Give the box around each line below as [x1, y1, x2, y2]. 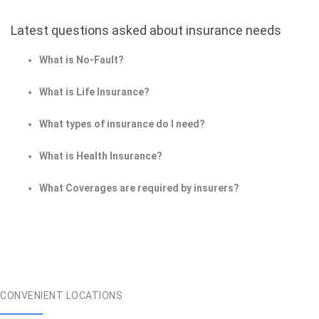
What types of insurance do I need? [39, 118, 205, 130]
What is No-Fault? [39, 54, 124, 66]
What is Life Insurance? [39, 86, 150, 98]
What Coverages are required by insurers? [39, 182, 239, 194]
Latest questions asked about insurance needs [11, 23, 281, 38]
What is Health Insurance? [39, 150, 162, 162]
